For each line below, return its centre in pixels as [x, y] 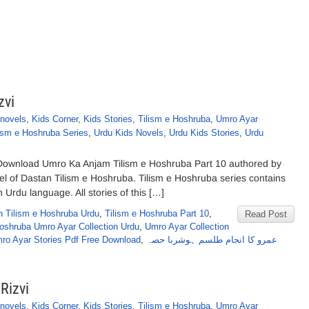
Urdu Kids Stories [204, 133]
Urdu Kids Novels [129, 133]
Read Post [266, 214]
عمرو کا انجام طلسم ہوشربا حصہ [212, 240]
